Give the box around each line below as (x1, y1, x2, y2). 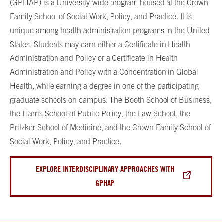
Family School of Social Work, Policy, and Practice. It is (10, 12, 192, 21)
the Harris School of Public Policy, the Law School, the (10, 109, 190, 118)
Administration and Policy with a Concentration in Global (10, 67, 198, 77)
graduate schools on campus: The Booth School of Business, (10, 95, 212, 105)
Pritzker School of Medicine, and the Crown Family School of (10, 123, 211, 132)
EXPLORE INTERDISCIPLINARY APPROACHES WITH (35, 165, 174, 174)
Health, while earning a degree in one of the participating (10, 81, 199, 91)
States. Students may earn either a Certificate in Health (10, 40, 190, 49)
